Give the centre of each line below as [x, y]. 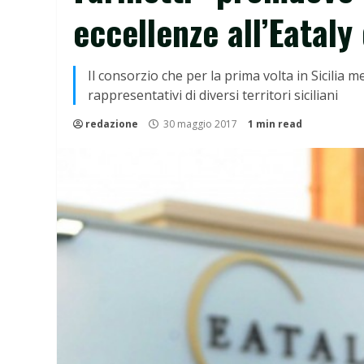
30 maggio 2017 [200, 124]
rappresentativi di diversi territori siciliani [213, 95]
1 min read [275, 124]
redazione [112, 124]
